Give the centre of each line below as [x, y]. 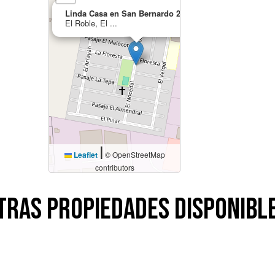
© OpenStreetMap [134, 154]
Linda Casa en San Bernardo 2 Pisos [135, 13]
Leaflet [84, 155]
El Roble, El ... [91, 23]
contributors [114, 167]
